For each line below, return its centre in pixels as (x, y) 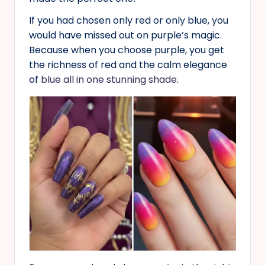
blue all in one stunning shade (109, 79)
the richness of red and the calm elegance (128, 64)
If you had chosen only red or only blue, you (129, 20)
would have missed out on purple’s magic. (125, 35)
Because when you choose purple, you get (127, 50)
